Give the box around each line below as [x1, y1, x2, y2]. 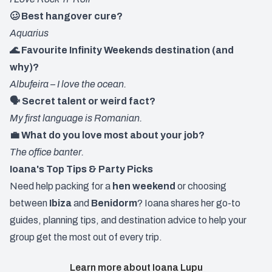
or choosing [175, 180, 226, 191]
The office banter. [10, 146, 84, 157]
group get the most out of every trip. [10, 231, 162, 242]
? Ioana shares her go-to [137, 197, 240, 208]
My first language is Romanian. [10, 112, 142, 123]
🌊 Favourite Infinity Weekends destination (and [10, 44, 234, 55]
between [10, 197, 49, 208]
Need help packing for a [10, 180, 112, 191]
